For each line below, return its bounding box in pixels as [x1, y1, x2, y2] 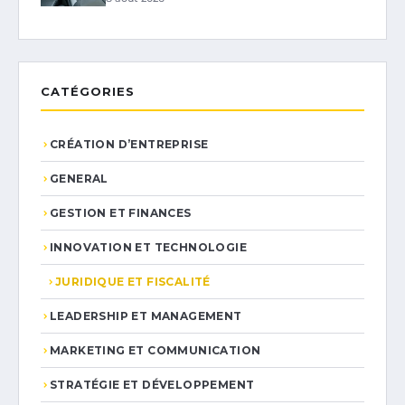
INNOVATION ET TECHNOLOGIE [50, 240, 247, 255]
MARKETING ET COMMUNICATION [50, 344, 261, 358]
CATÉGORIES [41, 84, 135, 99]
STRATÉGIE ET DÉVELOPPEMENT [50, 378, 255, 392]
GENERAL [50, 172, 108, 186]
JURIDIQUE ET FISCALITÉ [55, 275, 211, 289]
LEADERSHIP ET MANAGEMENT [50, 309, 242, 324]
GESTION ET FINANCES [50, 206, 192, 221]
